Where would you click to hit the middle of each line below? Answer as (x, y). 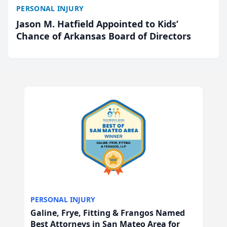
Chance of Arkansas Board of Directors (104, 36)
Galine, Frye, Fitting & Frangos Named (108, 213)
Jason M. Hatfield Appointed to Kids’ (97, 24)
